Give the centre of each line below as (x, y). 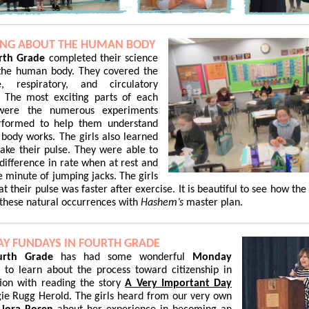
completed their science (102, 59)
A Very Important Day (178, 283)
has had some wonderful (123, 257)
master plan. (215, 203)
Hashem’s (163, 203)
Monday (212, 257)
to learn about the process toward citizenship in (118, 270)
